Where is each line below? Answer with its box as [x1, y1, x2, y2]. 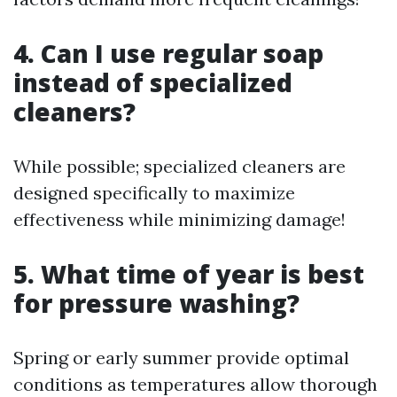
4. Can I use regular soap [13, 36, 323, 70]
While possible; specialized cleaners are [13, 155, 346, 177]
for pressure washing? [13, 286, 300, 320]
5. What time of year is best [13, 257, 364, 291]
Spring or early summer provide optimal [13, 346, 349, 369]
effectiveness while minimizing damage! [13, 208, 346, 230]
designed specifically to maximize [13, 182, 295, 204]
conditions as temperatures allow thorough [13, 373, 378, 395]
